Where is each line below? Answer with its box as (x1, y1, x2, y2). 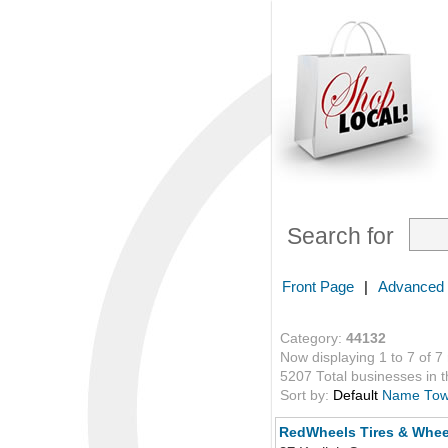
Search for (287, 224, 394, 249)
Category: (280, 331, 346, 346)
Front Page (282, 278, 354, 295)
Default (333, 388, 378, 403)
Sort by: (280, 388, 333, 403)
